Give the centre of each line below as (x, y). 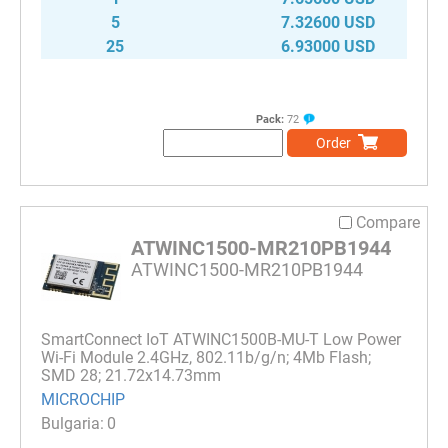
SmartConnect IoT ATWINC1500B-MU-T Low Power (221, 339)
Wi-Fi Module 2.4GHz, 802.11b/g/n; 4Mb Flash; (206, 357)
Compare (388, 222)
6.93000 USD (328, 46)
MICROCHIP (83, 400)
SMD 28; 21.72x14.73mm (131, 375)
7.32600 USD (328, 22)
